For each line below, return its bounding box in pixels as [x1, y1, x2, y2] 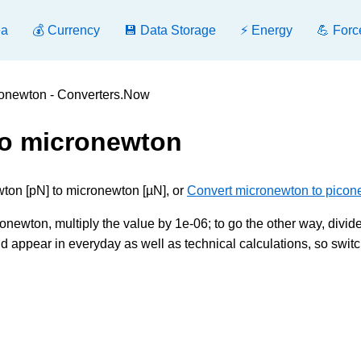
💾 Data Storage [124, 23, 216, 37]
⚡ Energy [240, 23, 293, 37]
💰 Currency [32, 23, 100, 37]
